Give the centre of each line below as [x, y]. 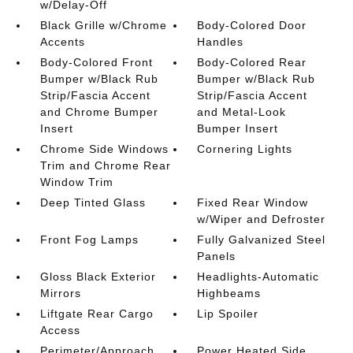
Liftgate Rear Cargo [97, 313]
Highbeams [229, 293]
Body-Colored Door [252, 25]
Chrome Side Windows [104, 149]
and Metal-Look [242, 111]
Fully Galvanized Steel [262, 239]
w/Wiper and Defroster [262, 219]
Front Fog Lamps [89, 239]
